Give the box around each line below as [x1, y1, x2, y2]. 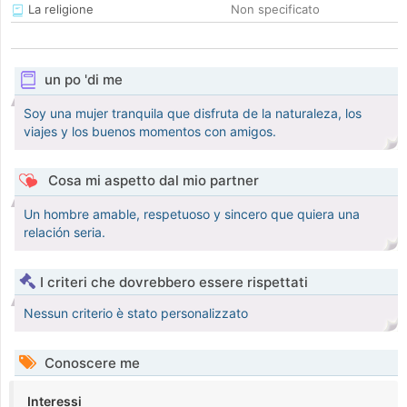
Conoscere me [41, 354, 140, 372]
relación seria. [24, 224, 105, 241]
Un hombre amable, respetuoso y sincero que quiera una [24, 206, 360, 223]
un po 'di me [44, 71, 123, 89]
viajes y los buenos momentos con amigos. [24, 124, 276, 140]
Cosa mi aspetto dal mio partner [44, 172, 259, 190]
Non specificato [231, 2, 320, 17]
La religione [25, 2, 94, 17]
